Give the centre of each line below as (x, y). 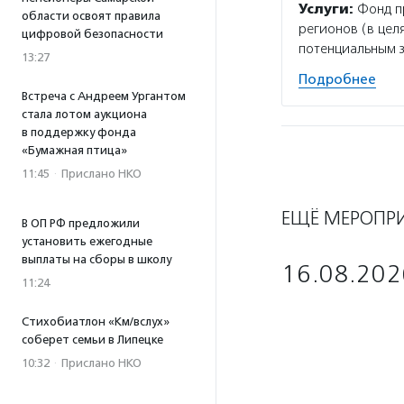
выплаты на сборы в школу (96, 259)
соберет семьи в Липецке (92, 340)
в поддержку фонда (79, 132)
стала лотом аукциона (84, 114)
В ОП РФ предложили (81, 223)
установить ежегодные (87, 241)
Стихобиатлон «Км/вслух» (96, 321)
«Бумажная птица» (74, 150)
